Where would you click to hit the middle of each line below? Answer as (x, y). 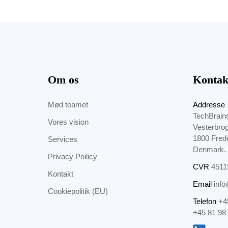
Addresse (209, 105)
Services (62, 139)
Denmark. (209, 149)
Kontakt (60, 174)
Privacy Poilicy (72, 156)
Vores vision (68, 122)
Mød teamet (68, 105)
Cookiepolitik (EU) (78, 191)
